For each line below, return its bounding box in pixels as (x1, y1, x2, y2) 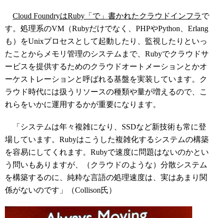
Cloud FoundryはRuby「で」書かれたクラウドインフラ (13, 12, 201, 20)
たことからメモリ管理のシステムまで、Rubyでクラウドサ (5, 50, 209, 58)
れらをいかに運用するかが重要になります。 (5, 100, 161, 109)
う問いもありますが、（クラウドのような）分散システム (5, 161, 207, 169)
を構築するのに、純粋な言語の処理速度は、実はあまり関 (5, 173, 207, 182)
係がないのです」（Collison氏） (5, 186, 116, 194)
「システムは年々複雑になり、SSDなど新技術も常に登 (5, 123, 206, 131)
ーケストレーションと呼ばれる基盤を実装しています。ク (5, 75, 207, 83)
